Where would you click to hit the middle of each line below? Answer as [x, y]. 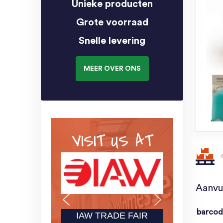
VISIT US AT [112, 141]
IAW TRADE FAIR [112, 216]
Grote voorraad [112, 22]
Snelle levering [112, 41]
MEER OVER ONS [112, 68]
